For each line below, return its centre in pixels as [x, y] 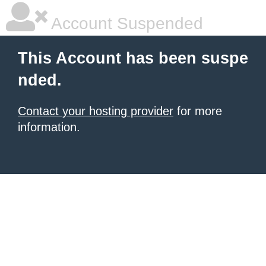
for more [198, 111]
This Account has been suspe [133, 58]
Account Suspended [125, 23]
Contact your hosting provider [96, 111]
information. [49, 127]
